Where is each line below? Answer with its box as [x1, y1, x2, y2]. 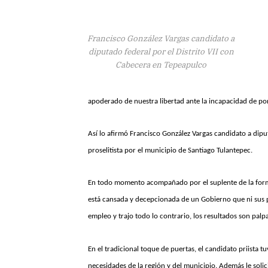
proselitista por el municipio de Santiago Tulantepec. [88, 147, 252, 155]
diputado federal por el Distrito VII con [88, 45, 234, 57]
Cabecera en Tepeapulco [115, 59, 207, 70]
